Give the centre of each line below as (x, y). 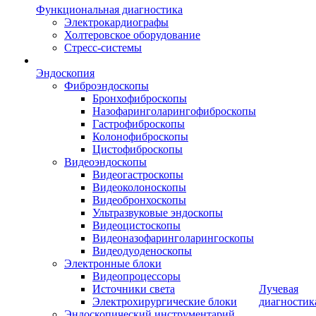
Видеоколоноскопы (139, 188)
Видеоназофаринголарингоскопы (173, 238)
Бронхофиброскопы (140, 99)
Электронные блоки (113, 264)
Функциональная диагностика (109, 10)
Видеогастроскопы (138, 175)
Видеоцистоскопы (136, 226)
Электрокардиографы (116, 23)
